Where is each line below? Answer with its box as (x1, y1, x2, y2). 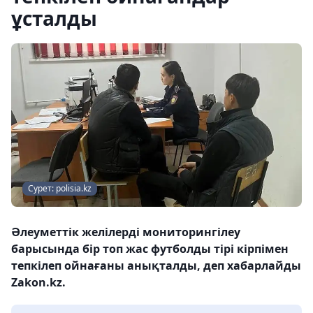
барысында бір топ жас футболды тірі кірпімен (11, 241, 289, 256)
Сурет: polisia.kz (28, 182, 92, 194)
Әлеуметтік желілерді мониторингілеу (11, 224, 240, 240)
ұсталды (11, 5, 97, 31)
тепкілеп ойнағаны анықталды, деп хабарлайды (11, 258, 301, 273)
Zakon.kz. (11, 275, 66, 290)
